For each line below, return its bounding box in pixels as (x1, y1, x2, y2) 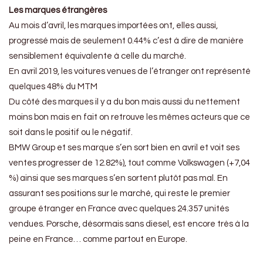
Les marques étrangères (9, 6, 107, 15)
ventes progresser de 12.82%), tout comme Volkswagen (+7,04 (9, 159, 250, 168)
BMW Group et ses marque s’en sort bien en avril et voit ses (9, 143, 240, 153)
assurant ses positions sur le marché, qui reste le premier (9, 189, 230, 198)
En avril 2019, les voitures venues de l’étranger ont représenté (9, 67, 251, 76)
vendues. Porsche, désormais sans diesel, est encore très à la (9, 220, 249, 229)
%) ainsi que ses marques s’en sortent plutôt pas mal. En (9, 174, 228, 183)
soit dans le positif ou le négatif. (9, 128, 133, 137)
